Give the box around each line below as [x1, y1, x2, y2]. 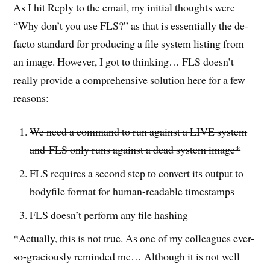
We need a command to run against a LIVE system [30, 124, 248, 139]
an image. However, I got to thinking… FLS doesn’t [13, 54, 234, 69]
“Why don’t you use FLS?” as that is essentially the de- [13, 17, 249, 33]
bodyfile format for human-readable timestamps [30, 184, 235, 199]
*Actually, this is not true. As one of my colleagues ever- [13, 231, 255, 246]
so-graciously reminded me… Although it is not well [13, 249, 240, 264]
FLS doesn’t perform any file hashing [30, 207, 189, 222]
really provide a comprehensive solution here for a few [13, 72, 246, 87]
